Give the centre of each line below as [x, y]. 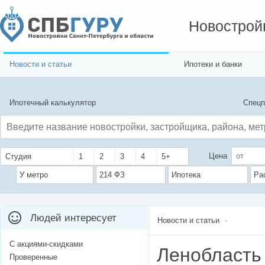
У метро [34, 175]
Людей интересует [73, 218]
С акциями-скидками [46, 244]
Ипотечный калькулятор [53, 103]
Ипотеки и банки [213, 64]
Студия [18, 157]
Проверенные [33, 257]
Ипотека [186, 175]
